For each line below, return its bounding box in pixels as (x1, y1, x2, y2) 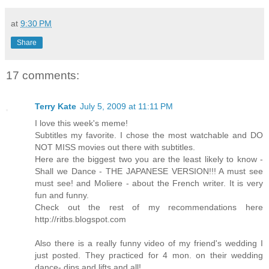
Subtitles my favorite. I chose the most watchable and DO (35, 130, 263, 140)
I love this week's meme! (35, 118, 128, 128)
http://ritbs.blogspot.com (35, 214, 126, 224)
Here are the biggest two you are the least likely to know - (35, 154, 263, 164)
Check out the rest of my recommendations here (35, 202, 263, 212)
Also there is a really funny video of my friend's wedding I (35, 238, 263, 248)
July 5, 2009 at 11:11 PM (80, 101, 173, 111)
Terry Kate (35, 101, 76, 111)
